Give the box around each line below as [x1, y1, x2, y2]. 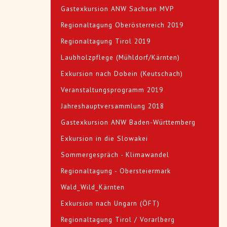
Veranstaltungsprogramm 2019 [61, 85, 163, 95]
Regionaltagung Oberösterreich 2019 [61, 20, 183, 30]
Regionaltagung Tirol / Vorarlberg [61, 215, 175, 224]
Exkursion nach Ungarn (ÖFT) [61, 199, 160, 208]
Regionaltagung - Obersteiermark [61, 166, 171, 176]
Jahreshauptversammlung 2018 [61, 101, 164, 111]
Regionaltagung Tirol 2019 [61, 36, 150, 46]
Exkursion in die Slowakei [61, 134, 148, 143]
